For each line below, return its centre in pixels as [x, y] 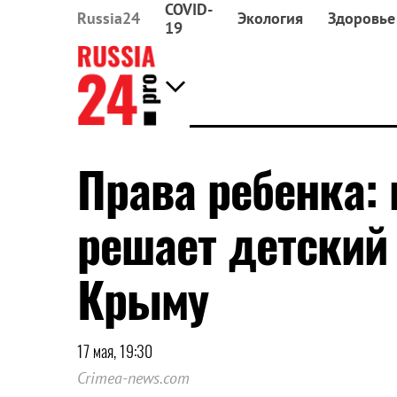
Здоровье [362, 18]
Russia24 [109, 18]
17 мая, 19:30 [115, 351]
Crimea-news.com [133, 378]
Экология [270, 18]
